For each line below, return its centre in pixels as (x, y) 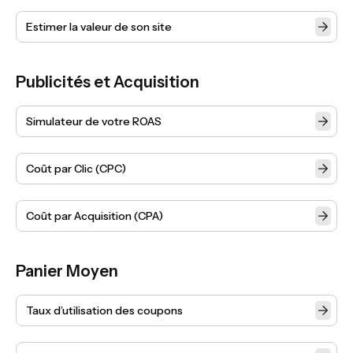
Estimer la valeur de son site (99, 27)
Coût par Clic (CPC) (76, 169)
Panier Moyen (67, 271)
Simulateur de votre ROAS (94, 121)
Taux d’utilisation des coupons (104, 310)
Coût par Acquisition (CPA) (95, 216)
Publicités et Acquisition (108, 82)
